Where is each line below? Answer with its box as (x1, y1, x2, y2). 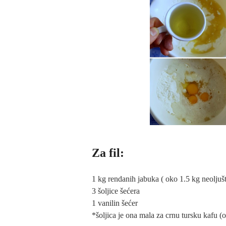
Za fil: (92, 146, 124, 160)
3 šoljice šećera (92, 187, 140, 196)
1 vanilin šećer (92, 199, 138, 208)
